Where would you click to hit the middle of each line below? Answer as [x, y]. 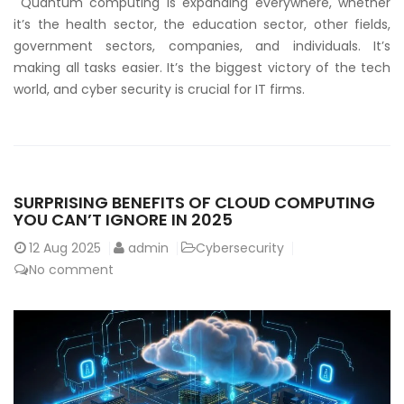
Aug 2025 [72, 248]
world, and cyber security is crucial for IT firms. [159, 90]
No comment [71, 270]
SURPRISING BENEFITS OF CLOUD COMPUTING [194, 203]
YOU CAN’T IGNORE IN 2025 [123, 220]
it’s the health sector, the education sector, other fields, [202, 25]
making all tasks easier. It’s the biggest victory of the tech [202, 68]
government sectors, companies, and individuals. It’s [202, 46]
